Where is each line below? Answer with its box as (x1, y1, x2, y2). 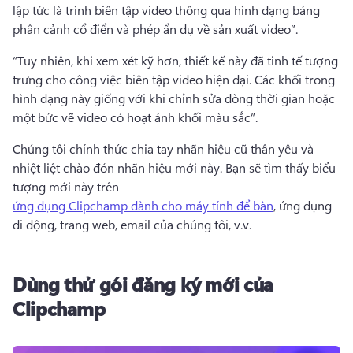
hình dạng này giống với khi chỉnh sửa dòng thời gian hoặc (13, 90, 335, 107)
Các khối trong (255, 71, 335, 88)
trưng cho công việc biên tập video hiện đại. (13, 71, 255, 88)
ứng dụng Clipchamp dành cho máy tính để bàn (13, 197, 273, 214)
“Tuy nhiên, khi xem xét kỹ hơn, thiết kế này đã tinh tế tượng (13, 52, 338, 69)
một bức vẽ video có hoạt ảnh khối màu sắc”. (13, 109, 261, 126)
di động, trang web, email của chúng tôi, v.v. (13, 216, 255, 233)
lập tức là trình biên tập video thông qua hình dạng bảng (13, 2, 320, 19)
